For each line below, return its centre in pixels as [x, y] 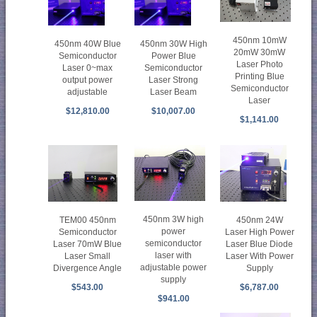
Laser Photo [259, 65]
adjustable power [174, 267]
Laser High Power [259, 232]
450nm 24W [259, 220]
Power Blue [173, 56]
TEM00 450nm [87, 220]
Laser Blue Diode [260, 244]
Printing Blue [259, 77]
